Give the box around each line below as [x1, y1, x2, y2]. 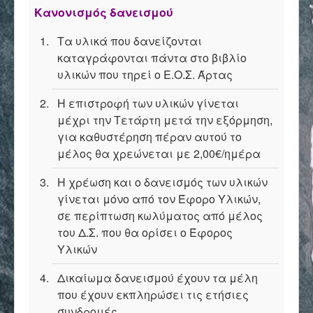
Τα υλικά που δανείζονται [57, 33, 202, 49]
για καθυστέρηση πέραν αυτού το [57, 129, 242, 145]
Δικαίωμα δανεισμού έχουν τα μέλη [57, 270, 258, 286]
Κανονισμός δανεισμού [34, 4, 173, 20]
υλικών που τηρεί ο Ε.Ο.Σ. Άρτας [57, 66, 233, 82]
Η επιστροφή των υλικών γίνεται [57, 95, 239, 111]
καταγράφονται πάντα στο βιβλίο [57, 50, 247, 66]
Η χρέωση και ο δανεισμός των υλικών [57, 174, 268, 190]
